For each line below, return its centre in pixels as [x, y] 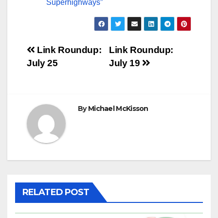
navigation [66, 73]
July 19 [126, 63]
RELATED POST [56, 192]
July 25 [42, 63]
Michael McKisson [118, 108]
